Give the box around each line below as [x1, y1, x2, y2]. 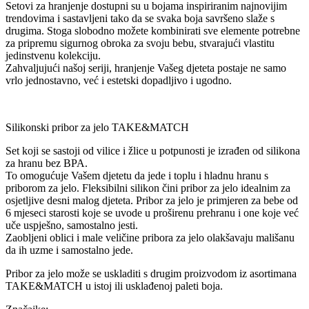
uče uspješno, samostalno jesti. [6, 219, 138, 232]
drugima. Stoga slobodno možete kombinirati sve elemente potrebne [6, 25, 300, 37]
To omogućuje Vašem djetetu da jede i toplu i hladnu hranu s [6, 170, 268, 182]
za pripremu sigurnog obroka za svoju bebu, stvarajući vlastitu [6, 37, 275, 50]
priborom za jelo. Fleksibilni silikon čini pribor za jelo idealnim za [6, 182, 290, 195]
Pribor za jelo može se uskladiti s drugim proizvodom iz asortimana [6, 268, 297, 280]
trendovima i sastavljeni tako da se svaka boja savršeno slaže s [6, 12, 275, 25]
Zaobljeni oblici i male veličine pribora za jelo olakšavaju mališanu [6, 232, 295, 244]
